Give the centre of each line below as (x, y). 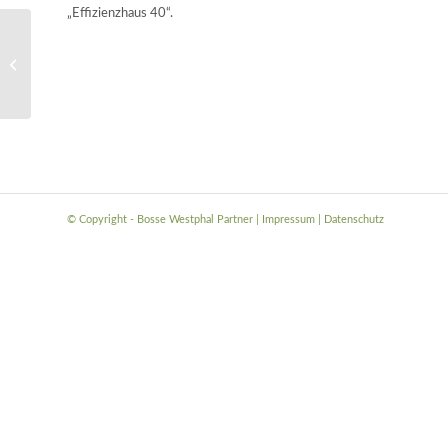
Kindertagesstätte (86, 53)
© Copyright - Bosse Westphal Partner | (163, 219)
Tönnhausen (69, 74)
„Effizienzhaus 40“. (120, 14)
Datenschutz (354, 219)
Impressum (287, 219)
